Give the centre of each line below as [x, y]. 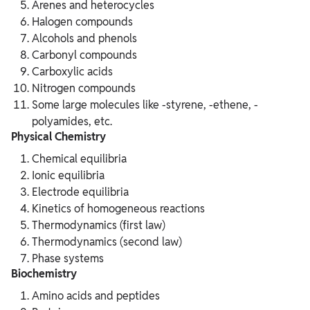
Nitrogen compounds [84, 89]
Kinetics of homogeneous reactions [118, 209]
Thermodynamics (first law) [99, 226]
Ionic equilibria [68, 176]
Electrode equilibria [80, 192]
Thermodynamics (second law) [107, 242]
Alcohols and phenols [84, 39]
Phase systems [68, 259]
